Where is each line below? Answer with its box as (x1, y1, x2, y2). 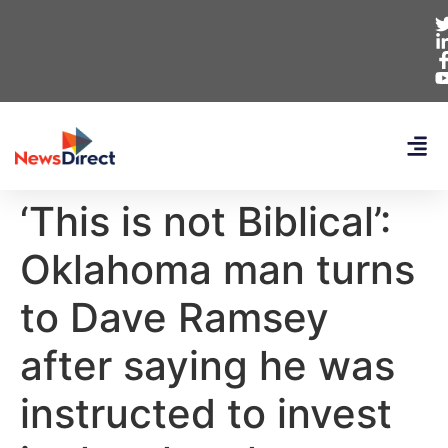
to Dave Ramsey (20, 293, 329, 342)
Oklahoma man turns (20, 245, 415, 294)
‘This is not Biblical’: (20, 197, 391, 246)
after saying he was (20, 341, 395, 390)
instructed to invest (20, 389, 392, 438)
